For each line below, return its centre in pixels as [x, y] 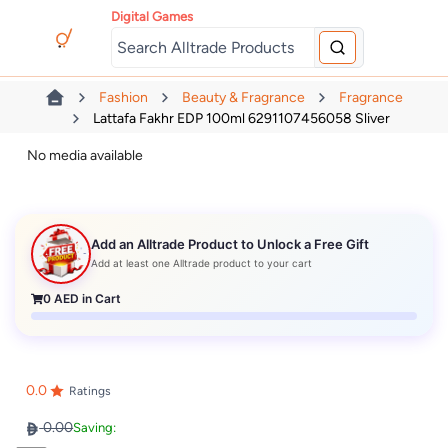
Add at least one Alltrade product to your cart [202, 262]
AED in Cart [86, 299]
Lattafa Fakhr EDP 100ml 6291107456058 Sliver [241, 118]
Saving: [95, 428]
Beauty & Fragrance [243, 98]
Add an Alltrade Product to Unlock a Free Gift [230, 243]
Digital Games [152, 16]
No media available [85, 156]
